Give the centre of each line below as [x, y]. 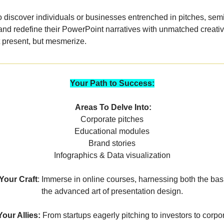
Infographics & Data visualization [112, 155]
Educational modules [112, 131]
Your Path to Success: [112, 83]
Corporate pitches [112, 119]
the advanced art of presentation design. [112, 191]
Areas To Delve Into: [113, 107]
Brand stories [112, 143]
